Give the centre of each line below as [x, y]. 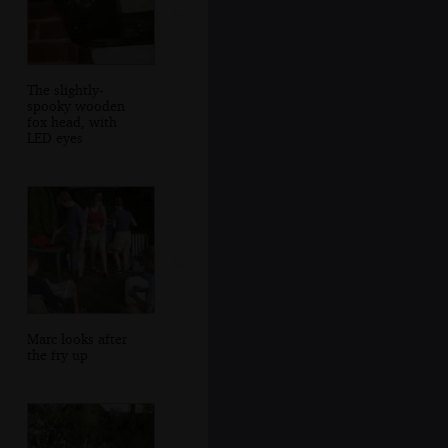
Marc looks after [76, 338]
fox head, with [71, 121]
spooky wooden [75, 105]
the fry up [57, 354]
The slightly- [64, 89]
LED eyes [54, 137]
